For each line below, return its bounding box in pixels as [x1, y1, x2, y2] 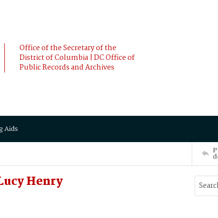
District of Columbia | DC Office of [19, 52, 135, 64]
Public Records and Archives [19, 62, 114, 73]
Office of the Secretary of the [19, 42, 116, 54]
